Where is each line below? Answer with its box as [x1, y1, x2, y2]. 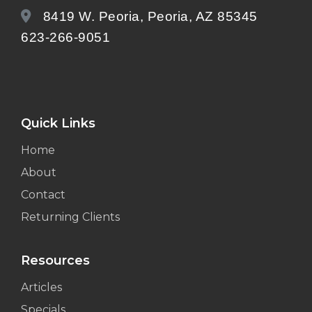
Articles [21, 280, 62, 294]
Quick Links [21, 115, 95, 131]
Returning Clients [21, 210, 120, 224]
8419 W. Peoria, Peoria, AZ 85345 [39, 8, 258, 24]
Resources [21, 252, 90, 268]
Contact [21, 187, 65, 201]
